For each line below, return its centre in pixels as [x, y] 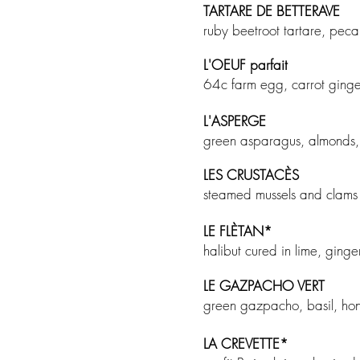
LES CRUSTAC [244, 175]
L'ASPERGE [241, 121]
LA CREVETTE [241, 344]
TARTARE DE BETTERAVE [272, 11]
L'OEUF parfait [247, 65]
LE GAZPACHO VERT [264, 286]
